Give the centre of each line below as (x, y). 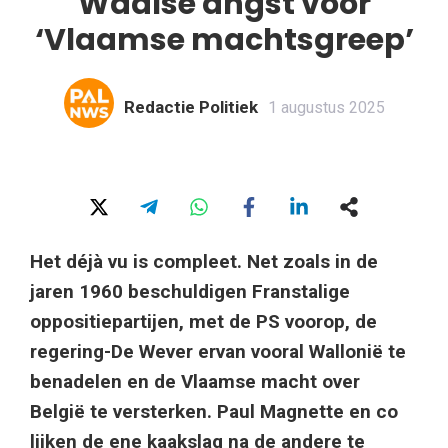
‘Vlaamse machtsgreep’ (224, 39)
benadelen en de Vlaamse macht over (195, 381)
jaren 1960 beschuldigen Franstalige (190, 291)
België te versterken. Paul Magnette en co (214, 411)
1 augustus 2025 (326, 107)
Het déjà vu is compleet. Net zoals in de (204, 261)
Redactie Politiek (190, 106)
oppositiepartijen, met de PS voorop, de (203, 321)
